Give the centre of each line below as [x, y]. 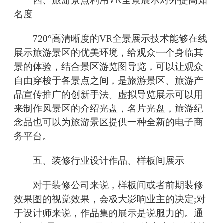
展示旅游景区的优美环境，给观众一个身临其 [109, 53]
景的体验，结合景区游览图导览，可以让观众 [109, 67]
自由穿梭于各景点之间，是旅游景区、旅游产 [109, 81]
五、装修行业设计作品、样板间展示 [99, 161]
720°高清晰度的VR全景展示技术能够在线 [111, 39]
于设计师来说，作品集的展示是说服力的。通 [109, 213]
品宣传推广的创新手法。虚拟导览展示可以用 [109, 95]
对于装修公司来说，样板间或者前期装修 [109, 185]
